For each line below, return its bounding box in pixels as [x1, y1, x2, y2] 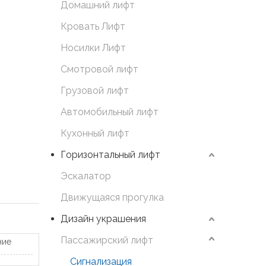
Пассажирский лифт [61, 235, 153, 246]
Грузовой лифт [61, 85, 129, 97]
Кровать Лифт [61, 21, 125, 33]
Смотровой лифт [61, 64, 138, 75]
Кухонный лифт [61, 128, 129, 140]
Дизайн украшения [61, 213, 146, 225]
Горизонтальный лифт [61, 149, 160, 161]
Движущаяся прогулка [61, 192, 164, 204]
